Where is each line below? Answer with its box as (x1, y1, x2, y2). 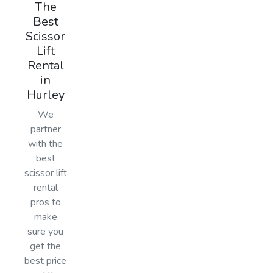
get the (30, 239, 62, 253)
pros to (30, 195, 61, 209)
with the (28, 136, 63, 151)
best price (24, 253, 67, 268)
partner (30, 122, 61, 136)
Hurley (26, 86, 65, 103)
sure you (27, 224, 64, 238)
